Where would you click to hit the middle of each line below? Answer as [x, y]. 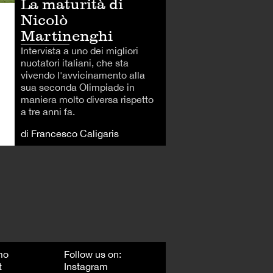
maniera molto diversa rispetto [87, 99]
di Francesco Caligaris [70, 133]
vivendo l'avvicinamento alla [83, 75]
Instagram [86, 266]
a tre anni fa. [48, 111]
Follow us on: [93, 254]
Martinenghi [67, 35]
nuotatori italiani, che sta [75, 62]
